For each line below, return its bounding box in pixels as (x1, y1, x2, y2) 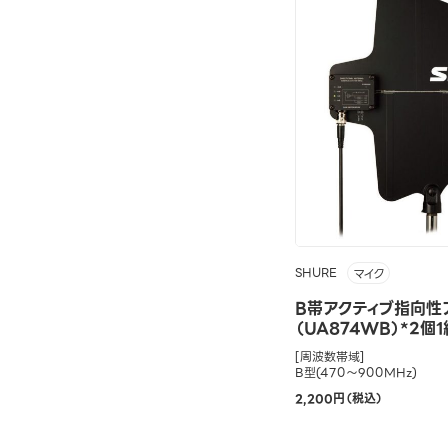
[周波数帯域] (295, 347, 365, 367)
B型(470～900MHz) (295, 363, 417, 383)
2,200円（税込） (295, 389, 383, 409)
